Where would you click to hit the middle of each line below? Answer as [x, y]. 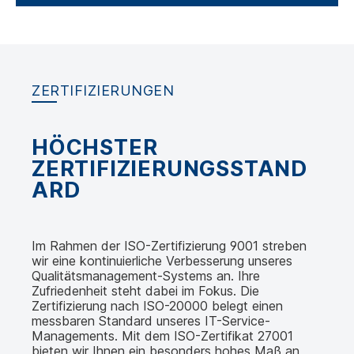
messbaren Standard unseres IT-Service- [151, 321]
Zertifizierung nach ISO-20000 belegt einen [157, 306]
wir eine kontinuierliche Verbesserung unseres [162, 261]
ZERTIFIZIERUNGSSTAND [169, 169]
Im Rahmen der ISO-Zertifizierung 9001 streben [169, 246]
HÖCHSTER [95, 148]
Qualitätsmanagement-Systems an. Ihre [146, 276]
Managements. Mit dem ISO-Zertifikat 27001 [162, 336]
